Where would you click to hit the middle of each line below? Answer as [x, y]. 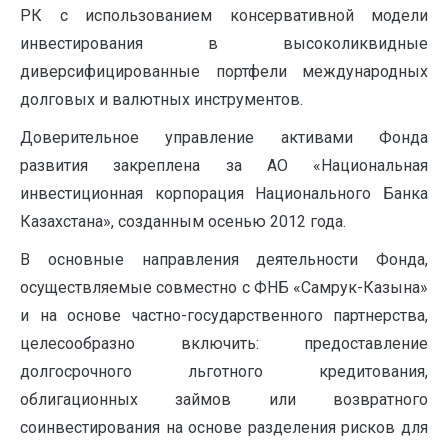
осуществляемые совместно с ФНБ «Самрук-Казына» [224, 288]
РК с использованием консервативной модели [224, 16]
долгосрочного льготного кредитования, [224, 372]
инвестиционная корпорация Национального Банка [224, 194]
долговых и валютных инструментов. [161, 100]
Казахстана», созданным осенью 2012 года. [183, 222]
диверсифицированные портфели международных [224, 72]
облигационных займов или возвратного [224, 400]
